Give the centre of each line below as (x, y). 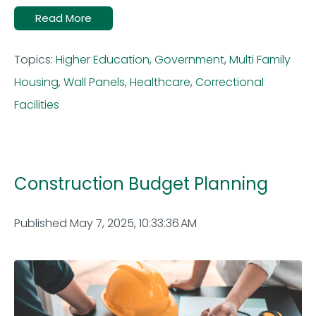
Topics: (35, 60)
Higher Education (103, 60)
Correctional (230, 83)
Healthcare (160, 83)
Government (189, 60)
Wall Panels (94, 83)
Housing (36, 83)
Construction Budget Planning (141, 184)
